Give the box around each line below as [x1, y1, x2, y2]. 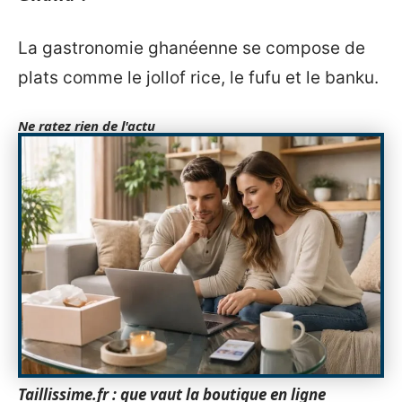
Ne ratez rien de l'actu [18, 116, 155, 135]
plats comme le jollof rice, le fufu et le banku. [18, 66, 379, 88]
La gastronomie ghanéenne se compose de [18, 37, 365, 58]
